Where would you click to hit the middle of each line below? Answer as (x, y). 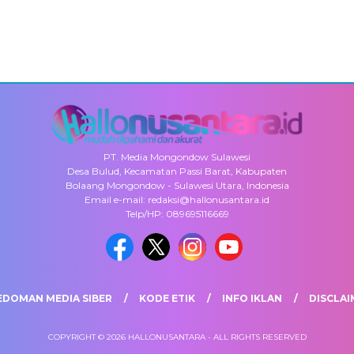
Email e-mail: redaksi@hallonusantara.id (177, 200)
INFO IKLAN (252, 298)
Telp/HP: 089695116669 (177, 214)
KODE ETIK (167, 298)
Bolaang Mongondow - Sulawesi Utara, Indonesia (177, 185)
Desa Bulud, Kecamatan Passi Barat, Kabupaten (177, 171)
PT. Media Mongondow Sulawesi (177, 157)
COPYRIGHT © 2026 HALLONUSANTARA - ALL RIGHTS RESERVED (177, 337)
